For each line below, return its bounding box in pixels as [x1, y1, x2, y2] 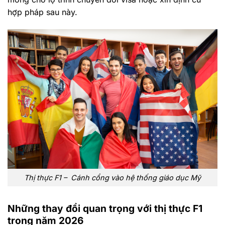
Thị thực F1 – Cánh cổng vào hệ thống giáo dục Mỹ [24, 173, 201, 182]
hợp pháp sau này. [8, 7, 77, 17]
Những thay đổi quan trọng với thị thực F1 [8, 202, 202, 214]
